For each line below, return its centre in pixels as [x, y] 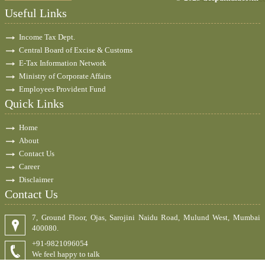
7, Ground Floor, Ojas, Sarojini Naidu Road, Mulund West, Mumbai [146, 217]
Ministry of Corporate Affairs [65, 76]
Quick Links [34, 104]
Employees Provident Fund [62, 89]
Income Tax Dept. [47, 37]
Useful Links [36, 13]
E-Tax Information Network [63, 63]
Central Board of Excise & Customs [76, 50]
